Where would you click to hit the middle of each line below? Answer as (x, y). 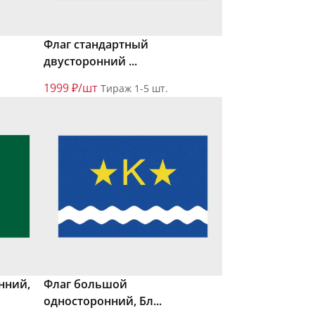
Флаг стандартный (96, 45)
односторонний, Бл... (103, 301)
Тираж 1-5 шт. (134, 89)
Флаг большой (85, 284)
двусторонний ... (90, 62)
